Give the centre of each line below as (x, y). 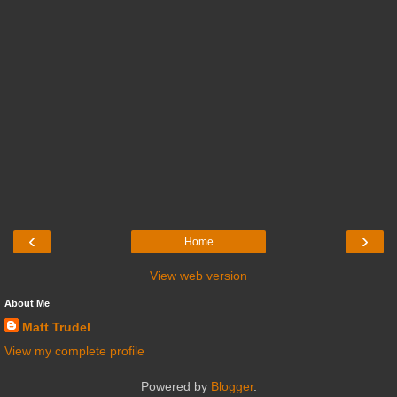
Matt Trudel (56, 327)
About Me (27, 304)
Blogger (232, 387)
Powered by (175, 387)
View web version (198, 276)
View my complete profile (74, 351)
